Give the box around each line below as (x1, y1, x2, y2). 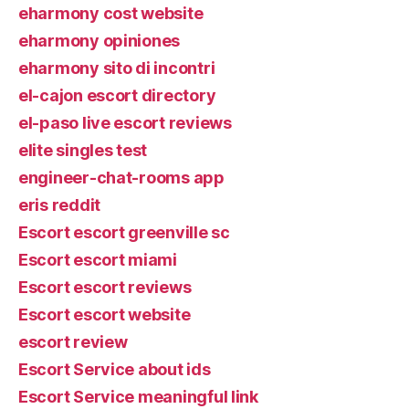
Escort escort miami (18, 249, 177, 269)
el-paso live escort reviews (18, 112, 232, 132)
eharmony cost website (18, 3, 204, 23)
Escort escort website (18, 304, 191, 324)
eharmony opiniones (18, 30, 181, 50)
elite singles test (18, 140, 148, 160)
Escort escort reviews (18, 277, 192, 297)
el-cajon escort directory (18, 85, 216, 105)
